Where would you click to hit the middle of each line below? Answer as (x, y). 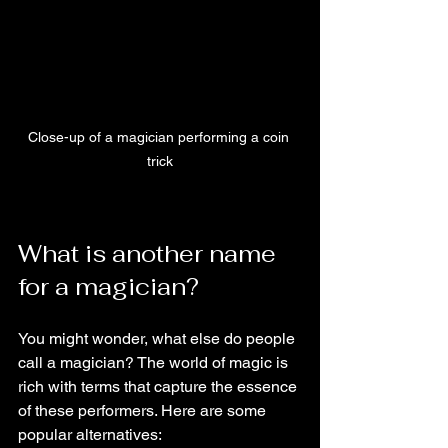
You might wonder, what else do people (158, 338)
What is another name (150, 253)
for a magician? (108, 286)
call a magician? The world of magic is (155, 362)
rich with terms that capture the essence (159, 386)
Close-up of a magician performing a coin (160, 136)
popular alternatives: (90, 434)
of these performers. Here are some (144, 410)
